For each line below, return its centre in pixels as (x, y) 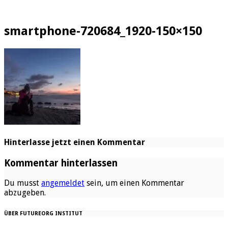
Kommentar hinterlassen (61, 163)
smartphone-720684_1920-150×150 (103, 31)
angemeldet (63, 183)
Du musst (23, 183)
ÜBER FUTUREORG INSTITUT (43, 214)
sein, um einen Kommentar (134, 183)
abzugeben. (25, 193)
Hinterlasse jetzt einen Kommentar (75, 142)
